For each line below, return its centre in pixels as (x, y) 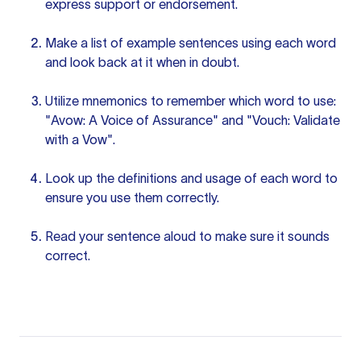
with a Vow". (80, 139)
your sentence (120, 236)
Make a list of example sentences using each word (191, 43)
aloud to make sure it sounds (245, 236)
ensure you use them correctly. (132, 197)
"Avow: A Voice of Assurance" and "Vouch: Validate (193, 120)
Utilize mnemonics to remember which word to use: (191, 101)
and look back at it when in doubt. (142, 62)
